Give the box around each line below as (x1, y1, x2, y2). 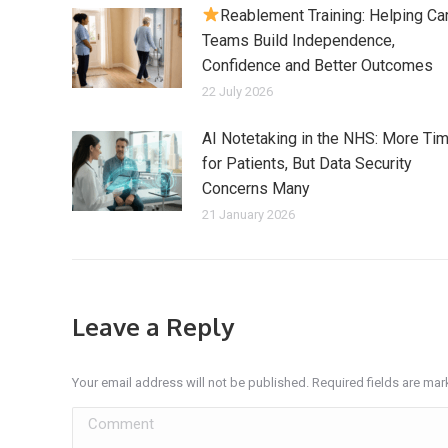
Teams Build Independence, (202, 30, 395, 50)
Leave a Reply (72, 310, 234, 342)
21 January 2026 (202, 206, 295, 222)
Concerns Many (202, 178, 310, 198)
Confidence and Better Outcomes (202, 55, 433, 75)
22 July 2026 (202, 83, 273, 99)
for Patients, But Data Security (202, 153, 412, 173)
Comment (72, 409, 139, 429)
